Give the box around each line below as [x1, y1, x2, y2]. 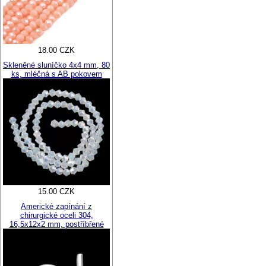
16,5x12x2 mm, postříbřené [9, 220, 104, 229]
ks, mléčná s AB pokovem [11, 69, 102, 78]
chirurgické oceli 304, [20, 211, 93, 220]
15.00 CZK [38, 187, 75, 196]
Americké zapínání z [21, 202, 92, 211]
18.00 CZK [38, 46, 75, 55]
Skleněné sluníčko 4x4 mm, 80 [3, 61, 110, 69]
